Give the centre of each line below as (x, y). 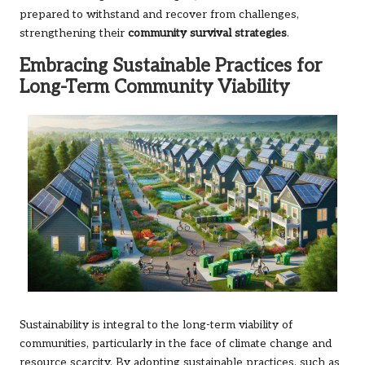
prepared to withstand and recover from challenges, (159, 15)
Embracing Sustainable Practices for (171, 67)
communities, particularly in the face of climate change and (176, 344)
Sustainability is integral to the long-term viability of (156, 325)
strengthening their (74, 34)
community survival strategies (207, 34)
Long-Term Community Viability (154, 88)
